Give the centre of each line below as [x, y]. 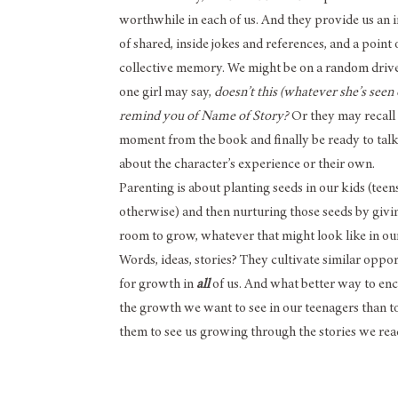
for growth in [158, 284]
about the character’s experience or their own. [249, 164]
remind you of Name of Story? [204, 116]
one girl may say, [167, 92]
